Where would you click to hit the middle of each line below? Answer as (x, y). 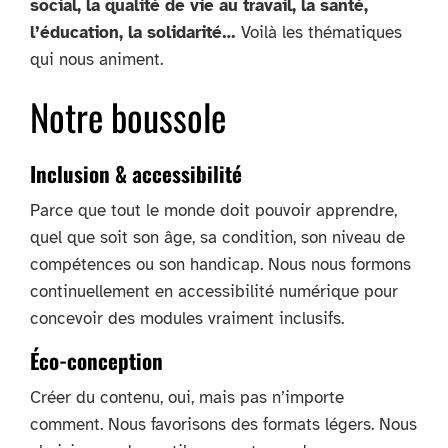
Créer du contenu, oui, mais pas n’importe (187, 397)
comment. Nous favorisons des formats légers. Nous (223, 424)
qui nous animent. (96, 59)
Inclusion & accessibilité (136, 173)
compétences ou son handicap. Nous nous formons (220, 264)
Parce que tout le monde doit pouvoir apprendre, (213, 210)
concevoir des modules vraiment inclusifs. (187, 318)
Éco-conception (96, 360)
